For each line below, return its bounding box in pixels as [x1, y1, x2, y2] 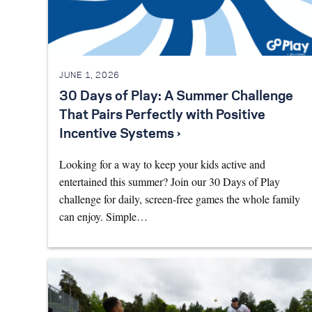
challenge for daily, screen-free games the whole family [59, 192, 300, 207]
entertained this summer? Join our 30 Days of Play [59, 174, 280, 189]
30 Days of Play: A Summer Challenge [59, 91, 293, 104]
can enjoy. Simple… [59, 209, 148, 224]
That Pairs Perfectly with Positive [59, 109, 265, 123]
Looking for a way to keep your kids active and [59, 157, 265, 172]
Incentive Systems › [59, 128, 180, 141]
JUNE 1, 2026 [59, 71, 120, 79]
